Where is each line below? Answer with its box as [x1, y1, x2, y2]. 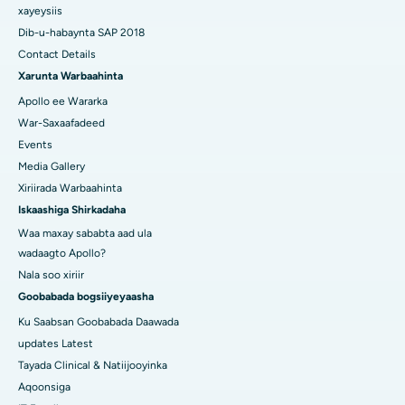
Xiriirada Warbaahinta [18, 182, 122, 195]
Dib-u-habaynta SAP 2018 [18, 26, 145, 40]
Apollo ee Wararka [18, 95, 108, 108]
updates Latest [18, 337, 93, 351]
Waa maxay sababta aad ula [18, 227, 152, 240]
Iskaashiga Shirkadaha [18, 203, 126, 217]
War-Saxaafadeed [18, 117, 105, 130]
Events [18, 138, 52, 152]
